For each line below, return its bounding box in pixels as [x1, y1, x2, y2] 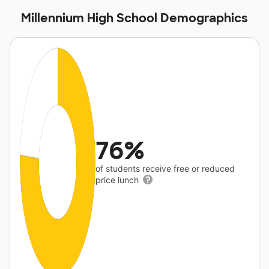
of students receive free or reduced [95, 163, 235, 174]
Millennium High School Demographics [21, 10, 248, 26]
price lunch [95, 175, 142, 186]
